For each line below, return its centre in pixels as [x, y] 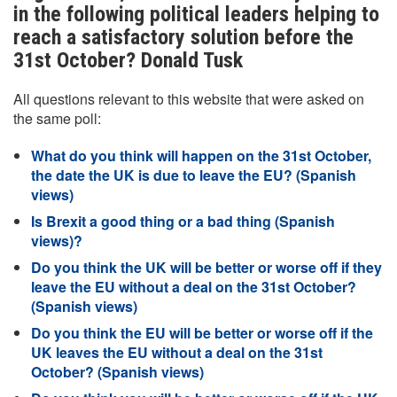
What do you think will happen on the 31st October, [201, 156]
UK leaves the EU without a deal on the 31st [177, 352]
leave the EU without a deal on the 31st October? [194, 287]
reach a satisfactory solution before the [183, 37]
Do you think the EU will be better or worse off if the [202, 333]
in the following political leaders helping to [196, 14]
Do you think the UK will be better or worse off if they [206, 267]
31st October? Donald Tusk [128, 60]
